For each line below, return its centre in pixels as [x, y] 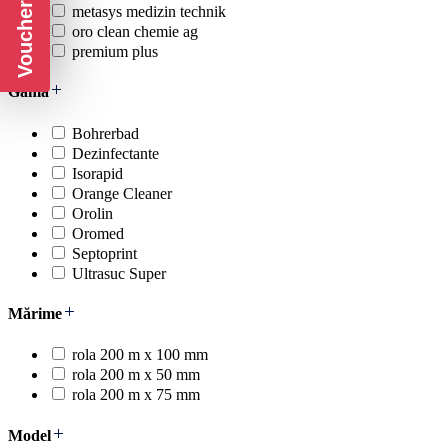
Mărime [35, 314]
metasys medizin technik [149, 12]
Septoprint [104, 253]
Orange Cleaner [122, 193]
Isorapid [97, 173]
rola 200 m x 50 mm [136, 375]
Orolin [92, 213]
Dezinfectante [115, 153]
